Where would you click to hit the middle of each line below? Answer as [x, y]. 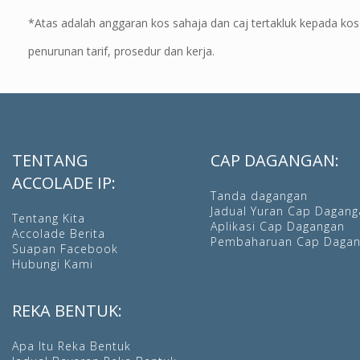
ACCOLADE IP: [64, 182]
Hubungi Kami [53, 264]
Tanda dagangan [259, 195]
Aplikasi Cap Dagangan [277, 226]
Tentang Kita [49, 218]
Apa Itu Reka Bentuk [72, 346]
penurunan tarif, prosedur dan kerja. [121, 51]
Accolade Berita [59, 233]
